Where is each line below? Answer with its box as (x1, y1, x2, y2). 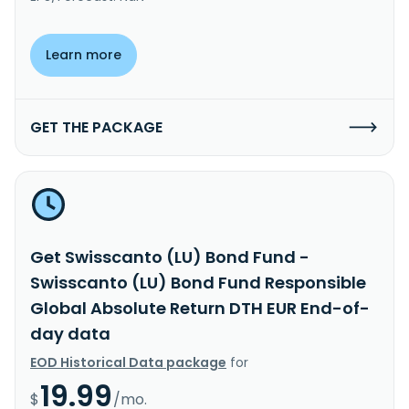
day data (30, 321, 110, 345)
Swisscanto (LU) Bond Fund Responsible (30, 270, 366, 294)
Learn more (46, 45, 121, 64)
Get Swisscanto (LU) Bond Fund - (30, 245, 309, 268)
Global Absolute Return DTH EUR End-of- (30, 296, 370, 320)
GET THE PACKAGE (30, 116, 163, 138)
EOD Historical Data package (30, 352, 226, 372)
